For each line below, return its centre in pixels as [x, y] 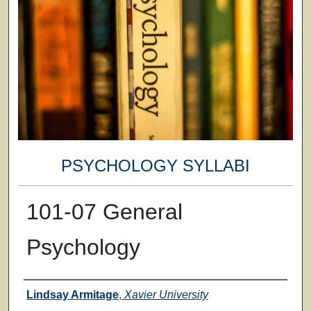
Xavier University [166, 294]
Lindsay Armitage [72, 294]
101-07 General [104, 211]
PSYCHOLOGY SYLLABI [155, 166]
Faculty [50, 293]
